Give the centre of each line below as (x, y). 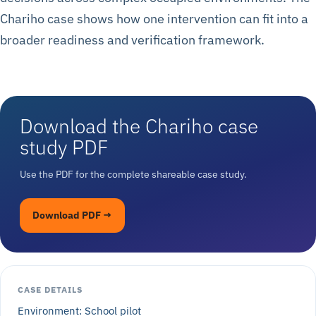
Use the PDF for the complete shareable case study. (133, 175)
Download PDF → (72, 215)
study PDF (64, 147)
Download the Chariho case (139, 126)
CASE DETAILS (50, 290)
